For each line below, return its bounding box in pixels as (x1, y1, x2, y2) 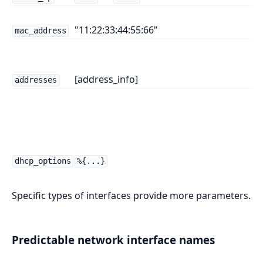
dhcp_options (14, 156, 71, 166)
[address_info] (75, 73, 138, 86)
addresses (14, 75, 57, 85)
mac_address (14, 26, 66, 36)
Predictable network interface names (12, 232, 215, 248)
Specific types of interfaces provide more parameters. (12, 189, 251, 203)
